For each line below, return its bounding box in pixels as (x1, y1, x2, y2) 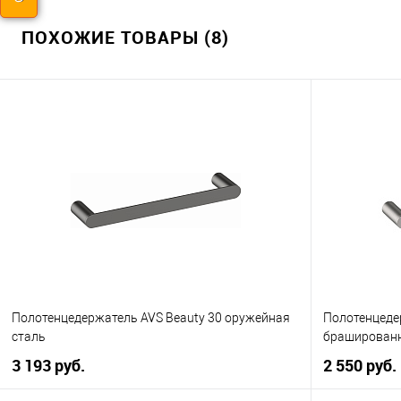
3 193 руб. (12, 354, 85, 377)
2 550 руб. (323, 354, 397, 377)
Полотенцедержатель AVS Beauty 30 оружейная (12, 310, 290, 325)
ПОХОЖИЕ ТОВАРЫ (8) (21, 25, 229, 50)
